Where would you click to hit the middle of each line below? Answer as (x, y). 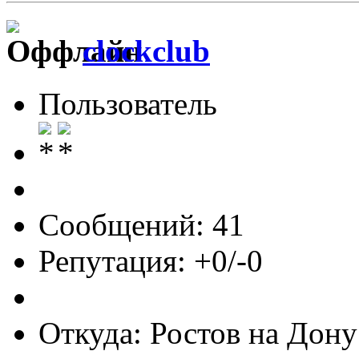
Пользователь (128, 104)
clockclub (146, 51)
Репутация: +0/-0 (151, 261)
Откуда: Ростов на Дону (198, 333)
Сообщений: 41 (141, 225)
